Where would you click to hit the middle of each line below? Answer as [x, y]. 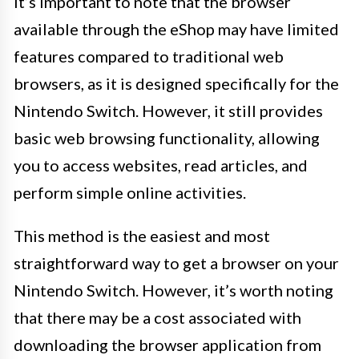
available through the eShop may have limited [176, 29]
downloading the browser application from [167, 345]
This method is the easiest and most [142, 236]
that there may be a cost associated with [157, 317]
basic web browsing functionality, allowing [167, 138]
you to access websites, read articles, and [161, 165]
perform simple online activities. [130, 192]
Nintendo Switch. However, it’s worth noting [173, 290]
